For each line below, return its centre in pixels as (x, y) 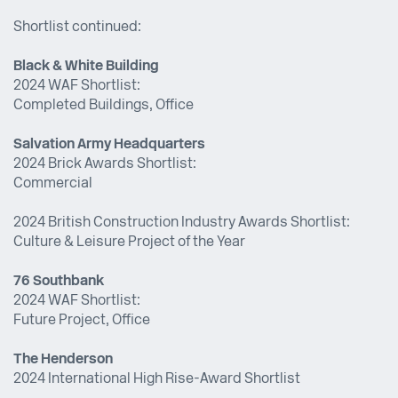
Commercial (53, 184)
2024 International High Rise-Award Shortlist (157, 380)
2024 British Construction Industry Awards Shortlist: (182, 223)
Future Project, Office (82, 321)
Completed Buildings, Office (103, 106)
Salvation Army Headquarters (109, 145)
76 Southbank (59, 282)
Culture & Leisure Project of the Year (129, 243)
